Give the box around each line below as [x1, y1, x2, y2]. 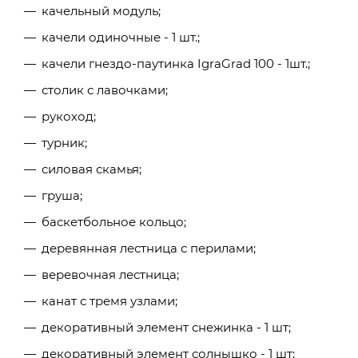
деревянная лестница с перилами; [42, 240, 256, 256]
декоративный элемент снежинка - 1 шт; [42, 319, 291, 335]
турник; [42, 134, 87, 150]
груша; [42, 187, 82, 203]
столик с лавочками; [42, 82, 168, 97]
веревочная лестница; [42, 266, 179, 282]
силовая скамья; [42, 161, 141, 177]
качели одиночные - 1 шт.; [42, 29, 200, 45]
